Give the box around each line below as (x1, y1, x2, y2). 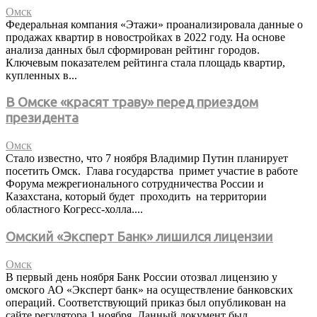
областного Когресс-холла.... (6, 203, 143, 216)
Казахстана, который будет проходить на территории (6, 190, 267, 203)
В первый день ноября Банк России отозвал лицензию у (6, 270, 277, 283)
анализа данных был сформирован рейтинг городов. (6, 43, 260, 56)
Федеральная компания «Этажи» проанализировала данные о (6, 18, 303, 30)
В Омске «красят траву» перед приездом (6, 95, 258, 110)
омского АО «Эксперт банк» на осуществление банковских (6, 283, 293, 296)
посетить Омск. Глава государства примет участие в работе (6, 165, 298, 178)
